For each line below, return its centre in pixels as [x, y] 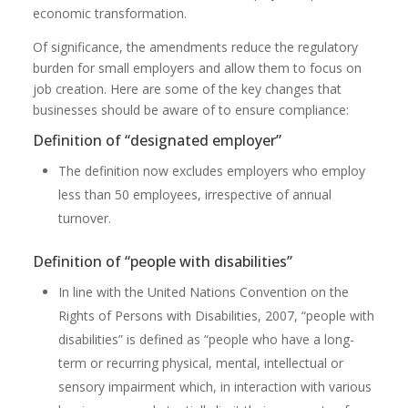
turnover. [85, 218]
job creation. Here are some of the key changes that [188, 89]
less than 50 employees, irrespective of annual [195, 194]
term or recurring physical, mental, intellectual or [201, 363]
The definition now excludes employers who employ [212, 171]
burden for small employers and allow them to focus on [198, 68]
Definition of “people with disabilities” [163, 261]
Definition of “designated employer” [158, 140]
